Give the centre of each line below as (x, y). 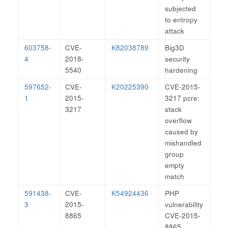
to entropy (181, 20)
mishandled (183, 143)
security (177, 59)
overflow (178, 120)
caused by (181, 132)
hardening (181, 70)
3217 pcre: (182, 98)
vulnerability (184, 204)
